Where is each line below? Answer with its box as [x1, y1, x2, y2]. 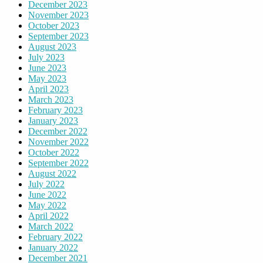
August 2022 [28, 168, 76, 179]
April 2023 [28, 84, 69, 95]
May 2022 [28, 200, 66, 211]
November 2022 [28, 137, 89, 147]
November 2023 [28, 10, 89, 21]
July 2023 [28, 52, 65, 63]
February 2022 [28, 232, 83, 242]
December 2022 [28, 126, 87, 137]
